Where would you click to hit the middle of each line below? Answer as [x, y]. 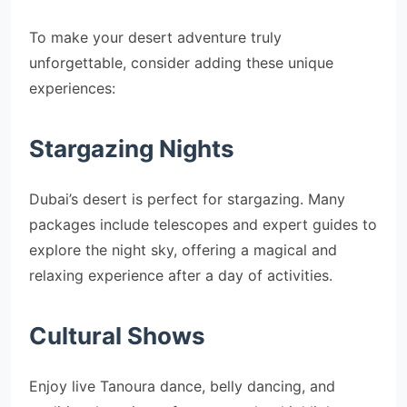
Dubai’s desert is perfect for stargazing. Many [187, 199]
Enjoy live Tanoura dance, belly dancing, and [182, 386]
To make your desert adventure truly [155, 37]
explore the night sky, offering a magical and [183, 250]
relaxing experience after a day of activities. [181, 275]
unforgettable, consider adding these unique [181, 63]
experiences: [72, 88]
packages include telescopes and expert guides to [203, 224]
